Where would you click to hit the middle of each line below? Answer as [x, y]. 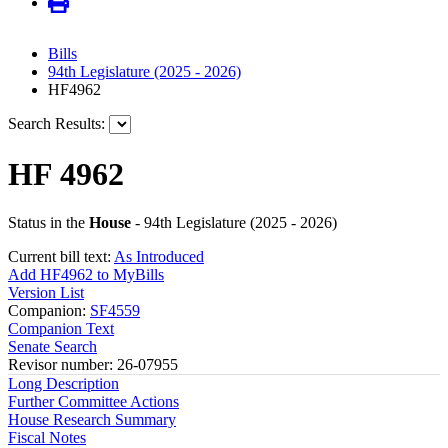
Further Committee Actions [93, 402]
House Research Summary [92, 420]
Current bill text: [61, 257]
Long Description [63, 384]
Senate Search [52, 347]
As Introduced [159, 257]
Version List [46, 293]
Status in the [48, 223]
